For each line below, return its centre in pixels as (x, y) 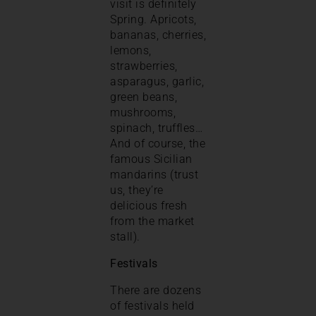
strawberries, (144, 66)
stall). (125, 236)
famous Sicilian (151, 159)
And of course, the (158, 143)
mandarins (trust (154, 174)
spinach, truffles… (156, 128)
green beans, (144, 97)
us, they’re (137, 190)
